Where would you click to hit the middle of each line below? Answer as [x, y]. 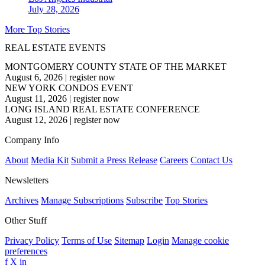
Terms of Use [87, 240]
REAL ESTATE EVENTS [55, 48]
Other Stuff [26, 220]
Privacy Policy [32, 240]
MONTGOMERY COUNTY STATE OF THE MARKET [116, 66]
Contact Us [211, 160]
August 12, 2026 [36, 119]
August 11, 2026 [36, 98]
